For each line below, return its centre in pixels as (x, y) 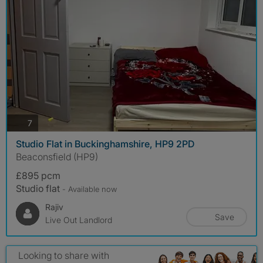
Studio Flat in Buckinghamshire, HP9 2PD (105, 144)
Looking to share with (64, 256)
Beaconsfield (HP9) (57, 157)
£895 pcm (38, 176)
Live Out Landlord (79, 220)
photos (45, 122)
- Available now (90, 189)
